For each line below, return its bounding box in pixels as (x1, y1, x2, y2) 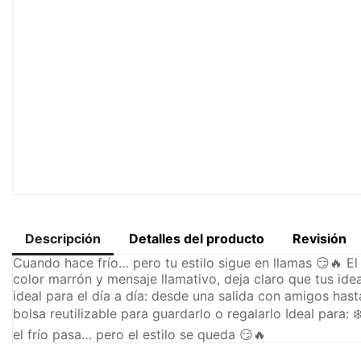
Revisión (293, 230, 347, 247)
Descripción (25, 230, 101, 247)
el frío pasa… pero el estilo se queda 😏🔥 (13, 326, 266, 342)
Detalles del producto (129, 230, 265, 247)
